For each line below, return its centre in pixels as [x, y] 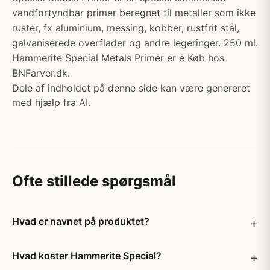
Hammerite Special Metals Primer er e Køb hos [118, 58]
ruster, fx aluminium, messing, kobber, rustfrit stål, [126, 28]
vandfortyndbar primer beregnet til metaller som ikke [134, 13]
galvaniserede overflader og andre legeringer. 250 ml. [135, 43]
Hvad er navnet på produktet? [81, 221]
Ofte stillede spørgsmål [94, 181]
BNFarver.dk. [41, 73]
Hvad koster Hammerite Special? [87, 256]
